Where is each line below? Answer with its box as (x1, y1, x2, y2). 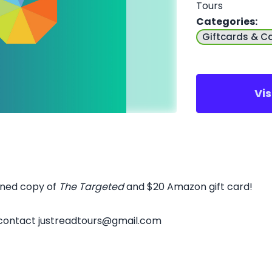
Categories (196, 15, 256, 29)
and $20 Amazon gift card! (126, 180, 253, 194)
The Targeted (59, 180, 126, 194)
